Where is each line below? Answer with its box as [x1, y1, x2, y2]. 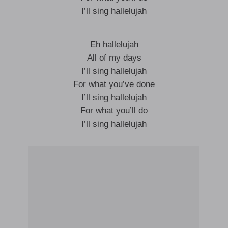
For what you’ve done [73, 79, 155, 89]
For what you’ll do [80, 106, 148, 116]
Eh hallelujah [90, 40, 138, 49]
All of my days [87, 53, 141, 63]
